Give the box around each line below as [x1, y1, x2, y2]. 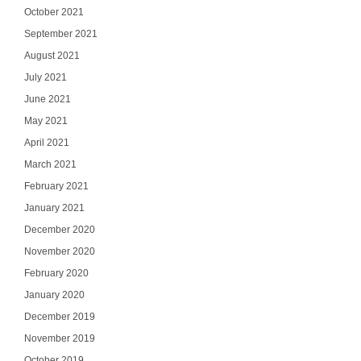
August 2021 [23, 50, 80, 61]
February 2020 [23, 268, 89, 279]
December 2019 [23, 311, 95, 322]
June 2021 [23, 93, 71, 105]
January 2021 [23, 202, 85, 214]
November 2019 [23, 333, 95, 344]
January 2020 [23, 289, 85, 301]
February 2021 [23, 180, 89, 192]
